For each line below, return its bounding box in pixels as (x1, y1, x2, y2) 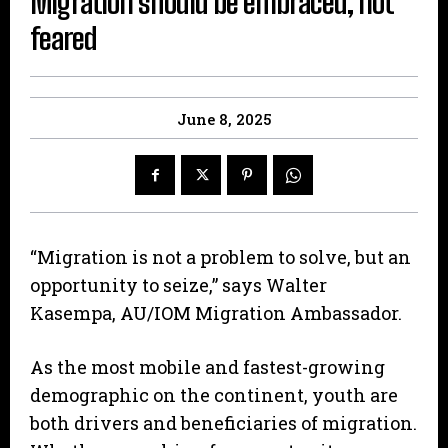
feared (30, 20, 97, 57)
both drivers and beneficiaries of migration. (30, 411, 417, 436)
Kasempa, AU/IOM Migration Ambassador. (30, 301, 402, 326)
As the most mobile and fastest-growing (30, 355, 385, 380)
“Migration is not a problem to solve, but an (30, 245, 411, 270)
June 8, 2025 (176, 109, 272, 130)
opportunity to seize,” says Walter (30, 273, 327, 298)
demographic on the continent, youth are (30, 383, 398, 408)
